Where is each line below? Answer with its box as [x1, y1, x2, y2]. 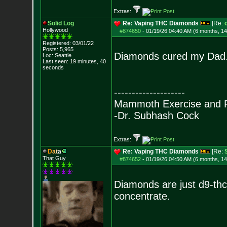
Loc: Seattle [42, 52, 71, 58]
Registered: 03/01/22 [42, 40, 94, 46]
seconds [42, 64, 64, 70]
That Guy [42, 155, 66, 161]
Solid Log [47, 20, 74, 27]
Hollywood [42, 27, 68, 33]
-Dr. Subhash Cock [113, 110, 199, 121]
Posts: [42, 46, 58, 52]
